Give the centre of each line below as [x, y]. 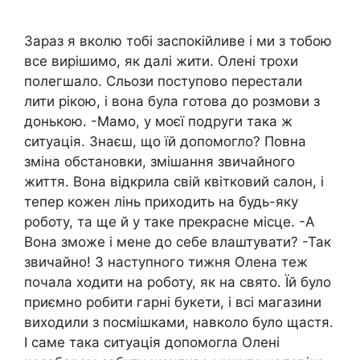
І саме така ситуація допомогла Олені [152, 342]
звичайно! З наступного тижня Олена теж [166, 262]
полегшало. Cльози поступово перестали [163, 81]
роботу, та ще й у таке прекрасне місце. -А [170, 221]
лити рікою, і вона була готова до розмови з [172, 101]
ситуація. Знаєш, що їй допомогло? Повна [165, 141]
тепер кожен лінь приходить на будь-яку [161, 201]
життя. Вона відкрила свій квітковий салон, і [174, 181]
